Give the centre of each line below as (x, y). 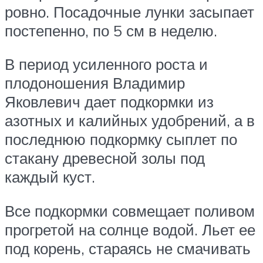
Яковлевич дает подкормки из (109, 102)
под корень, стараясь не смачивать (128, 248)
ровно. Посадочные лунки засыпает (129, 11)
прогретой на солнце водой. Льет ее (130, 229)
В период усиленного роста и (106, 64)
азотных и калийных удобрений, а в (130, 121)
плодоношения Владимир (95, 83)
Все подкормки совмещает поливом (130, 210)
